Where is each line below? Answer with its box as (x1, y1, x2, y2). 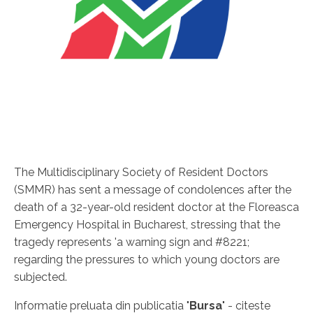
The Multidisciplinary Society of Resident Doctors (14, 165, 268, 179)
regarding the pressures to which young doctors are (14, 252, 279, 266)
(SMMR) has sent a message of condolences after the (14, 182, 291, 196)
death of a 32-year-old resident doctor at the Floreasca (14, 200, 299, 214)
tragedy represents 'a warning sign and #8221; (14, 235, 249, 249)
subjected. (14, 270, 67, 284)
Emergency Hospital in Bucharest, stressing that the (14, 217, 280, 231)
